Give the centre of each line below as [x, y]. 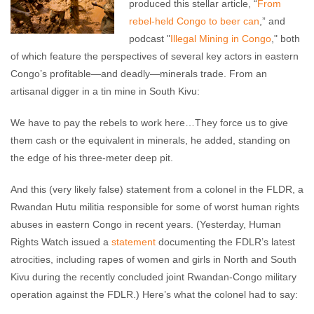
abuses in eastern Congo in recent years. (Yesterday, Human [146, 224]
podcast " [150, 39]
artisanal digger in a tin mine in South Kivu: [105, 91]
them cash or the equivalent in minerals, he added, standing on [150, 140]
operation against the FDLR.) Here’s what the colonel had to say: [154, 294]
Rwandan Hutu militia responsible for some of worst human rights [155, 207]
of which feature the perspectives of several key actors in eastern [155, 56]
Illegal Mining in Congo [221, 39]
